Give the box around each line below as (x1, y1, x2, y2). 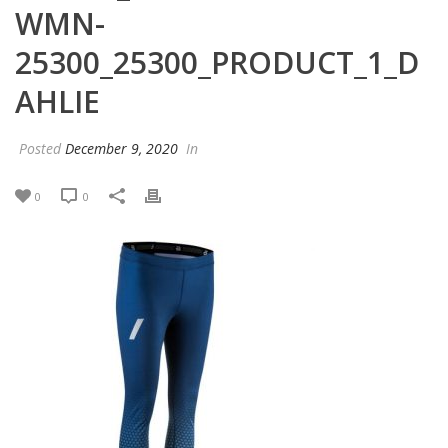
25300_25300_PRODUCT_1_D (15, 41, 419, 83)
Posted (15, 138, 65, 158)
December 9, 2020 (65, 138, 178, 158)
